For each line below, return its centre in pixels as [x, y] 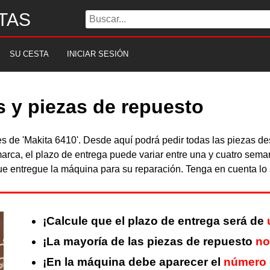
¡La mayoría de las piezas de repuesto [149, 242]
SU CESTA [29, 54]
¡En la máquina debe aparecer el [133, 262]
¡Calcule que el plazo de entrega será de [155, 221]
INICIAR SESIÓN [98, 54]
